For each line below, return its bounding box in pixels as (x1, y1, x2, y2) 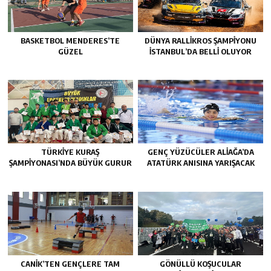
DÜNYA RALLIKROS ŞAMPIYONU (145, 36, 256, 46)
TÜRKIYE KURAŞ (41, 147, 100, 157)
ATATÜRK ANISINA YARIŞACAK (146, 158, 255, 168)
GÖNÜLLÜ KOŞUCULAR (160, 258, 241, 269)
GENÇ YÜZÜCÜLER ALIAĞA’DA (147, 147, 254, 157)
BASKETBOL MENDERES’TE (21, 36, 120, 46)
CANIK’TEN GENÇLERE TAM (21, 258, 120, 269)
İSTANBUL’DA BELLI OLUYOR (149, 47, 252, 57)
